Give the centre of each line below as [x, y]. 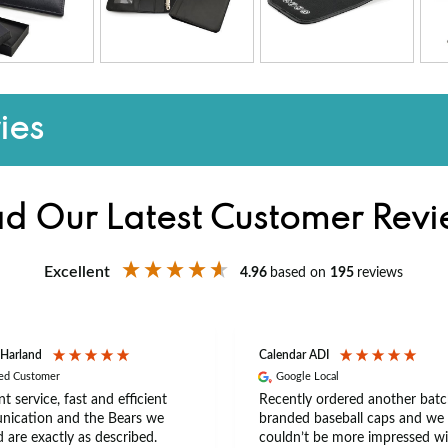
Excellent [77, 271]
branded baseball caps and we [351, 418]
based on [300, 272]
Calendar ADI [293, 355]
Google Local [307, 377]
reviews [380, 272]
